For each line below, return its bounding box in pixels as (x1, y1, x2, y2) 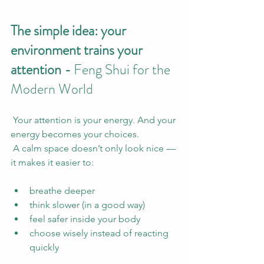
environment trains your (11, 39, 146, 60)
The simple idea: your (11, 20, 129, 41)
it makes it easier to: (11, 156, 94, 168)
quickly (29, 241, 59, 253)
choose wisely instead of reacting (29, 227, 171, 239)
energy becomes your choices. (11, 128, 139, 140)
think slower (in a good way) (29, 199, 145, 210)
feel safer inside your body (29, 213, 140, 225)
